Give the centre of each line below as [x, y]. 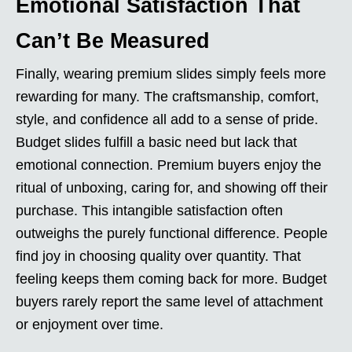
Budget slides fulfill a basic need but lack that [156, 142]
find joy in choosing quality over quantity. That [158, 256]
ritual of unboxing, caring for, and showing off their [172, 187]
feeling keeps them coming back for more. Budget [171, 279]
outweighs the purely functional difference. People [172, 233]
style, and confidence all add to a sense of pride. [167, 119]
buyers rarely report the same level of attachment [169, 301]
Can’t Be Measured [113, 40]
